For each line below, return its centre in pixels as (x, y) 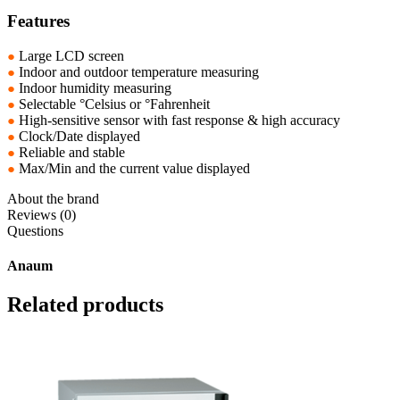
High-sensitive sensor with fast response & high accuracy (179, 120)
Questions (35, 230)
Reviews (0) (42, 214)
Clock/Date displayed (79, 136)
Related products (85, 305)
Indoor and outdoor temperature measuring (139, 71)
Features (38, 21)
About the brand (53, 198)
